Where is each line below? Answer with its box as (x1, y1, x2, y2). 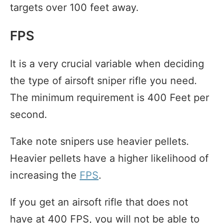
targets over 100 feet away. (10, 1, 139, 13)
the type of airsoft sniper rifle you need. (10, 74, 197, 87)
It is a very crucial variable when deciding (10, 57, 204, 70)
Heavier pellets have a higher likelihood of (10, 152, 209, 164)
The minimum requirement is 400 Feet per (10, 91, 209, 104)
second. (10, 108, 47, 120)
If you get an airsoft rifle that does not (10, 196, 188, 208)
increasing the (10, 169, 80, 181)
